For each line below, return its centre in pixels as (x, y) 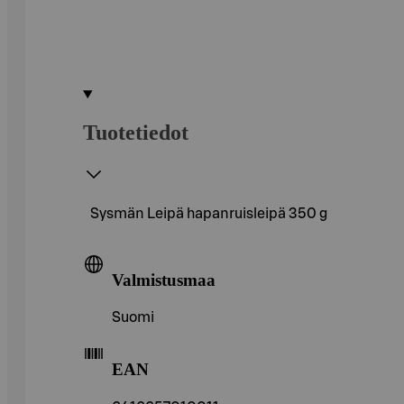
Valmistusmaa (164, 280)
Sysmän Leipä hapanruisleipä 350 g (209, 213)
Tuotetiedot (136, 132)
